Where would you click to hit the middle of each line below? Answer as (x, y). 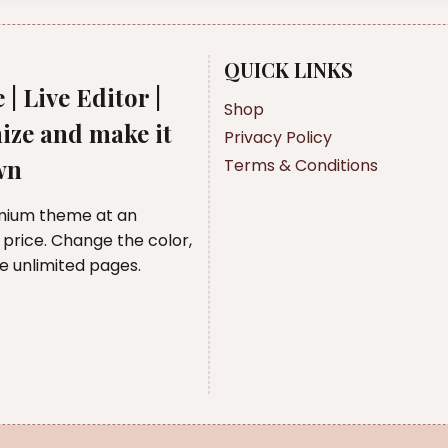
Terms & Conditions (301, 165)
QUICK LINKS (288, 69)
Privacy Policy (278, 137)
